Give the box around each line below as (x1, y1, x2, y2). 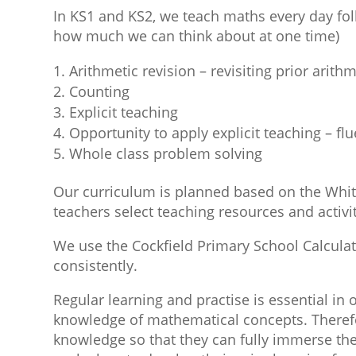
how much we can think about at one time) (53, 26, 340, 46)
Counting (69, 82, 130, 102)
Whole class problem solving (69, 144, 263, 164)
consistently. (53, 256, 138, 276)
